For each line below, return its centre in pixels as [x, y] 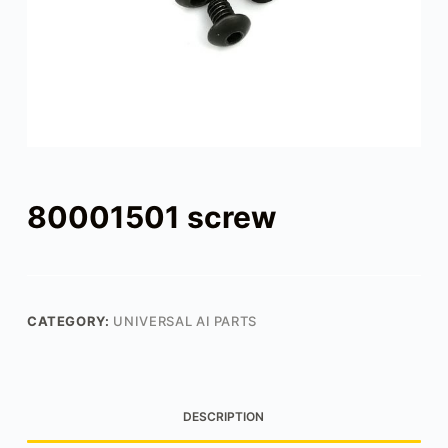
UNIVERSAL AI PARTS [185, 320]
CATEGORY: [70, 320]
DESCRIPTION [224, 417]
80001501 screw [151, 216]
